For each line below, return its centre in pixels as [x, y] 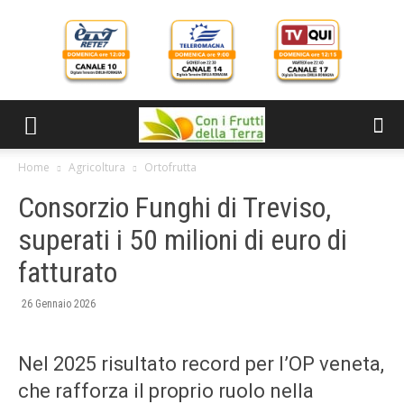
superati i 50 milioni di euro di [183, 240]
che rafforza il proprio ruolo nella [166, 391]
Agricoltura [97, 167]
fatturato [68, 272]
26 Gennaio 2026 [59, 304]
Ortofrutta [170, 167]
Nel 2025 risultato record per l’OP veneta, [201, 364]
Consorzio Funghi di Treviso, [174, 207]
